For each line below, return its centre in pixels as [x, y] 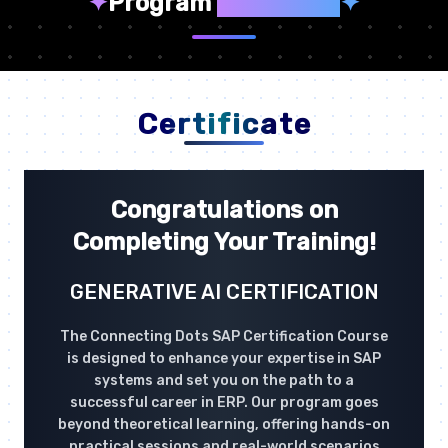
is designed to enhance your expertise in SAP [224, 359]
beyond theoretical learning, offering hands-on [224, 425]
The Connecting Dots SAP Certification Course [224, 337]
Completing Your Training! [224, 242]
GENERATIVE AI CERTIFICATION [224, 292]
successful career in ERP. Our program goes [224, 403]
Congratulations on [224, 210]
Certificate [224, 124]
